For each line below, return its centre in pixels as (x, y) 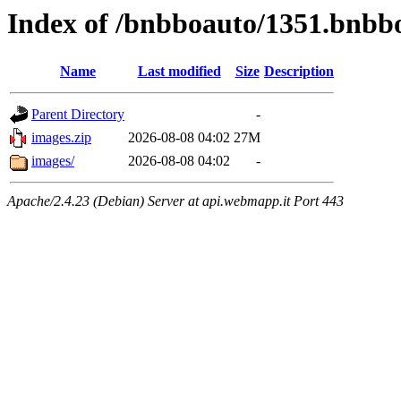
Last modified (179, 72)
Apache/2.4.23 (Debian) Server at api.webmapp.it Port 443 (175, 201)
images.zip (61, 138)
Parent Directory (78, 115)
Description (299, 72)
